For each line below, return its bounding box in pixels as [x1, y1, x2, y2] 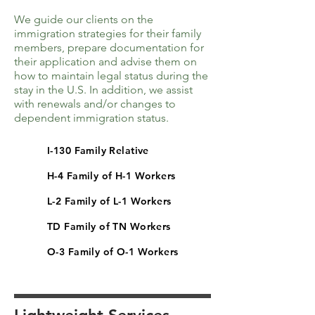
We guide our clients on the [14, 13, 153, 26]
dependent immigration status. [14, 111, 169, 124]
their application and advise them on [14, 55, 197, 68]
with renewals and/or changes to [14, 97, 176, 110]
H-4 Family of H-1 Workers [47, 169, 176, 182]
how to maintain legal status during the [14, 69, 208, 82]
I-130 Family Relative [47, 144, 149, 157]
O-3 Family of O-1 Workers [47, 245, 179, 258]
